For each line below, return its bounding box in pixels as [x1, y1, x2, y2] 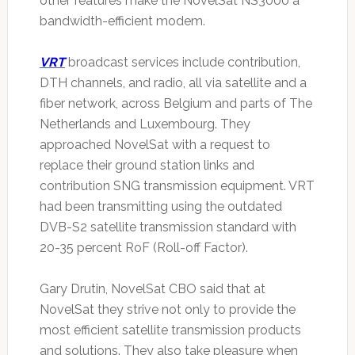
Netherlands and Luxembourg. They [39, 116, 250, 132]
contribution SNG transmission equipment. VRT [39, 177, 315, 193]
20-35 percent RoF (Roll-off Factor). [39, 239, 248, 255]
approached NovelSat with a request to [39, 136, 270, 152]
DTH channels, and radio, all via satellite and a [39, 74, 307, 90]
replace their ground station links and [39, 157, 254, 173]
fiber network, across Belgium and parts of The [39, 95, 312, 111]
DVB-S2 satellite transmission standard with [39, 219, 296, 235]
